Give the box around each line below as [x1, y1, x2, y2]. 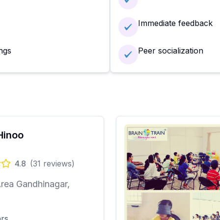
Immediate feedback [138, 18, 213, 28]
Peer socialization [138, 45, 203, 55]
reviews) [41, 158, 75, 168]
